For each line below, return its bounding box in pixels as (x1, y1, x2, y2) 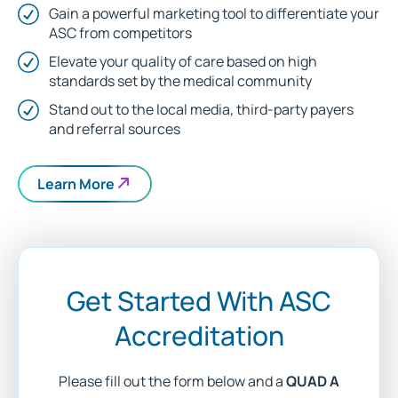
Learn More (37, 174, 115, 195)
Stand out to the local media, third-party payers (49, 99, 354, 119)
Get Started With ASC (67, 282, 331, 319)
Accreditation (114, 316, 284, 354)
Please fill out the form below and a (59, 370, 286, 391)
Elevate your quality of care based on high (49, 51, 317, 71)
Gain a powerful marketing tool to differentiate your (49, 3, 379, 23)
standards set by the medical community (49, 70, 312, 91)
